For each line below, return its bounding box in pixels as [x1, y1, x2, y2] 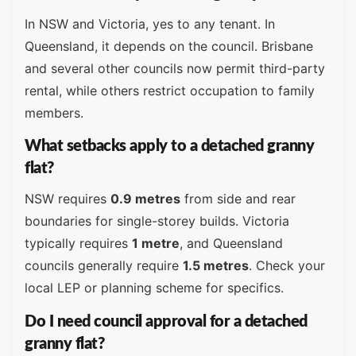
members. [25, 105, 83, 122]
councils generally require [25, 257, 183, 274]
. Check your [249, 257, 325, 274]
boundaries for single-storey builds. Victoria [25, 213, 289, 230]
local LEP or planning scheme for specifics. [25, 280, 284, 296]
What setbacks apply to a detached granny [25, 138, 314, 155]
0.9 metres [110, 191, 180, 207]
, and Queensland [180, 235, 283, 252]
